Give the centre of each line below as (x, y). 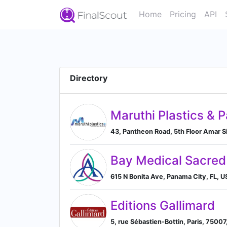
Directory (89, 78)
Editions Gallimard (163, 205)
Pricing (183, 14)
